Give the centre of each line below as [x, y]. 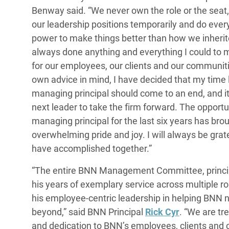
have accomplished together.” [92, 149]
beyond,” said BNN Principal [88, 212]
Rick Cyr [162, 212]
